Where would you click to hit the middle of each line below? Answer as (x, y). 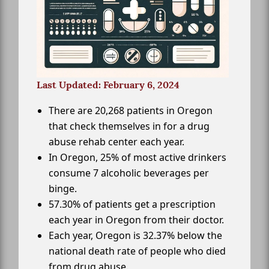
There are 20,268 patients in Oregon (131, 111)
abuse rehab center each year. (116, 142)
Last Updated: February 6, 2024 (108, 85)
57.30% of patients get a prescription (132, 204)
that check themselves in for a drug (129, 126)
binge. (63, 189)
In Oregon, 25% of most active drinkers (138, 158)
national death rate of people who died (137, 251)
